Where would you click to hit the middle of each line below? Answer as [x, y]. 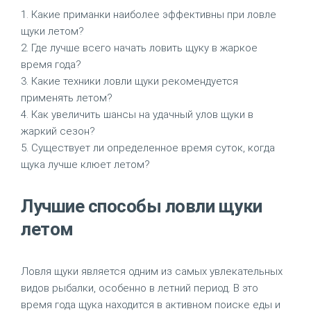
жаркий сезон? [58, 131]
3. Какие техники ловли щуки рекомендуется [129, 81]
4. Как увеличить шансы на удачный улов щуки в [137, 115]
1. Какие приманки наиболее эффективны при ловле [149, 15]
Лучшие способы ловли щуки [142, 206]
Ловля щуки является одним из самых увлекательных [152, 271]
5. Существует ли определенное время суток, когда [148, 148]
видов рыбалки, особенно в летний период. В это [140, 288]
